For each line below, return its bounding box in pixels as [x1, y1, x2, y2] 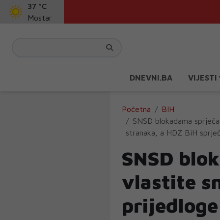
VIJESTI [188, 73, 219, 82]
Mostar [27, 13, 52, 22]
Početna [122, 105, 151, 113]
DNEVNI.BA [130, 73, 172, 82]
